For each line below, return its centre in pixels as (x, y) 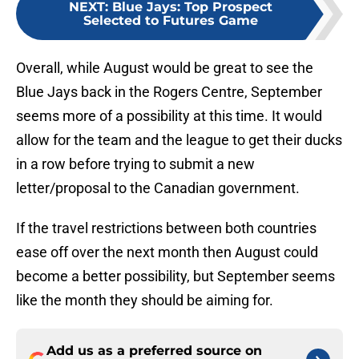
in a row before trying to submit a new (135, 164)
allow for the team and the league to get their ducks (179, 140)
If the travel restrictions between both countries (166, 228)
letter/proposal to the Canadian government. (158, 188)
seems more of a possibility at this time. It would (169, 116)
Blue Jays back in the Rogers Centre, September (169, 92)
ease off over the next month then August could (167, 252)
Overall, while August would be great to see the (165, 68)
